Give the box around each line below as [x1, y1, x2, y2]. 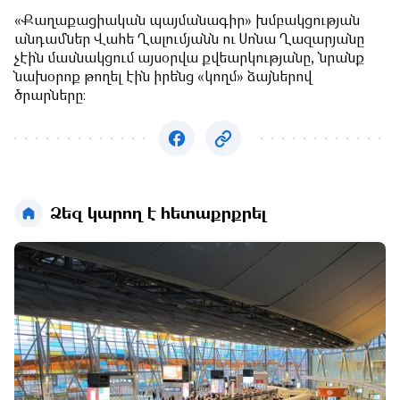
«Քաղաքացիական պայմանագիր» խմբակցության [14, 14, 360, 29]
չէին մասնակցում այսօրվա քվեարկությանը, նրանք [14, 52, 364, 66]
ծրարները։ [14, 89, 86, 104]
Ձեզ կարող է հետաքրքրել [50, 205, 267, 223]
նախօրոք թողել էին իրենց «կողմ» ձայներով [14, 71, 312, 85]
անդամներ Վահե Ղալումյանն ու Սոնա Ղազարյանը [14, 33, 364, 47]
